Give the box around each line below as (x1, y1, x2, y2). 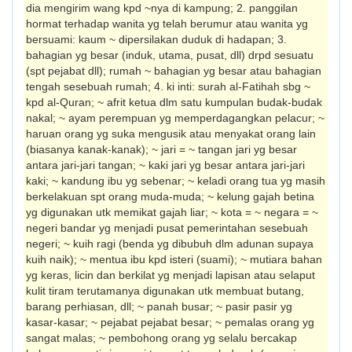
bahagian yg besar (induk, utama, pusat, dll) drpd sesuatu (26, 49, 313, 61)
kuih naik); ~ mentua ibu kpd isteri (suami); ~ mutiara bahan (26, 253, 322, 266)
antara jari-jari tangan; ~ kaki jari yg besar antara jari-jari (26, 159, 305, 171)
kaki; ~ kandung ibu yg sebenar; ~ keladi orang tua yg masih (26, 174, 325, 187)
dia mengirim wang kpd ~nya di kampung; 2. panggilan (26, 2, 298, 14)
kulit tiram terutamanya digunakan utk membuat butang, (26, 284, 304, 297)
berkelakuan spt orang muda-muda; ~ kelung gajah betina (26, 190, 314, 203)
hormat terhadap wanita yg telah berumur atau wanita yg (26, 17, 308, 30)
